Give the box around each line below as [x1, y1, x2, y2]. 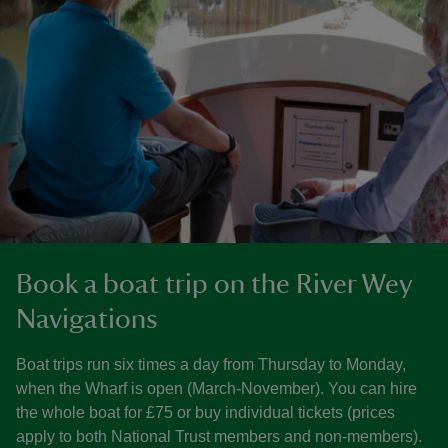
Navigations [16, 305, 158, 333]
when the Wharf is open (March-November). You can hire [16, 380, 417, 397]
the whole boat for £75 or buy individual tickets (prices [16, 404, 395, 421]
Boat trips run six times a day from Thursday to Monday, [16, 356, 406, 373]
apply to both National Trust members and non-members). [16, 428, 422, 445]
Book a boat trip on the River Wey [16, 270, 412, 298]
